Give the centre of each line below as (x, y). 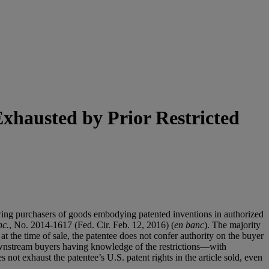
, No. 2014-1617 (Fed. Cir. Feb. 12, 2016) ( (92, 225)
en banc (189, 225)
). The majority (232, 225)
